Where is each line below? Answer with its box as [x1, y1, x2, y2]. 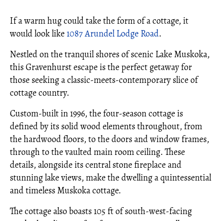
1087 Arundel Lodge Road [67, 28, 159, 39]
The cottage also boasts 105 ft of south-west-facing [10, 205, 192, 217]
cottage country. [10, 87, 69, 99]
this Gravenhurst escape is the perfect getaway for [10, 61, 192, 73]
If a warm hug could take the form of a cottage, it [10, 15, 188, 27]
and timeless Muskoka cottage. [10, 184, 121, 196]
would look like [10, 28, 67, 39]
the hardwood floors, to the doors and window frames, [10, 133, 209, 145]
